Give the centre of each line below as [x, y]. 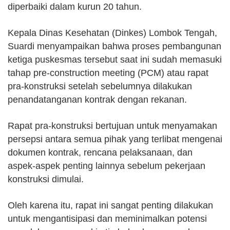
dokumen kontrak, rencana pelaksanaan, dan [100, 152]
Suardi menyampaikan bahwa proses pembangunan [114, 46]
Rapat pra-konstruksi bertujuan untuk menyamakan [112, 126]
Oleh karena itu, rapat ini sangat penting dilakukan [110, 205]
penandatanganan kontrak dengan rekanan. [97, 99]
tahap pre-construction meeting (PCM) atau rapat [108, 73]
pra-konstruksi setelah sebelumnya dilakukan [100, 86]
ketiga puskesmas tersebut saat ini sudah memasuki [115, 59]
